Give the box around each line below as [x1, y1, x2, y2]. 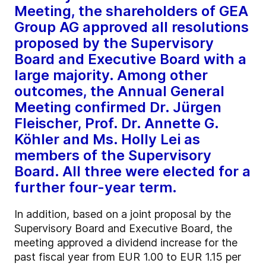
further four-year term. [14, 179, 180, 197]
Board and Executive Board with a [14, 50, 246, 68]
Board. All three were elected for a [14, 163, 251, 180]
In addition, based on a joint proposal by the [14, 208, 231, 221]
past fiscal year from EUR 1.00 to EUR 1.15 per [14, 251, 241, 264]
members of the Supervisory [14, 147, 211, 164]
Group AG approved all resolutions [14, 18, 249, 36]
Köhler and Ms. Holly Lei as [14, 131, 200, 148]
